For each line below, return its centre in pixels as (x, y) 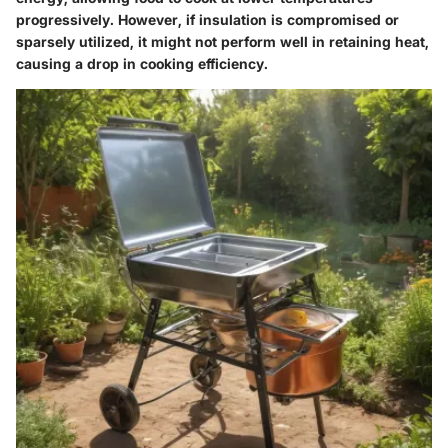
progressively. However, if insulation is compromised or (207, 19)
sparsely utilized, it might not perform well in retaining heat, (222, 41)
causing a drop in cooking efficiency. (142, 63)
